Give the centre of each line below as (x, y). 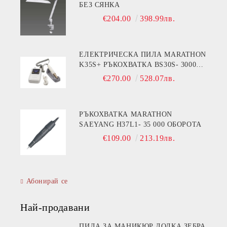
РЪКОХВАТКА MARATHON (105, 115)
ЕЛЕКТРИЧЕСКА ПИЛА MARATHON (143, 55)
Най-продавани (55, 207)
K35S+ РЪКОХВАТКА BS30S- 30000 (117, 65)
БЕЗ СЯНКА (100, 5)
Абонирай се (47, 181)
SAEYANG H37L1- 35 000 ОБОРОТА (140, 125)
